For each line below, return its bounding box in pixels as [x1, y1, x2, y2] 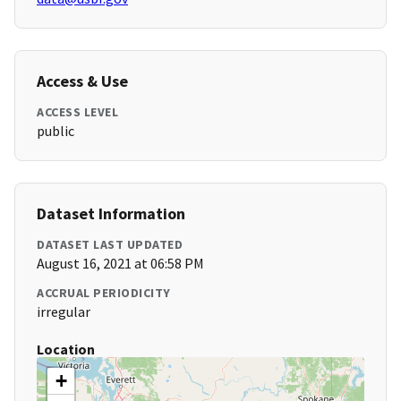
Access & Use [37, 71, 128, 92]
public [37, 122, 74, 141]
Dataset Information [37, 203, 185, 225]
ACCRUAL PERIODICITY [37, 285, 171, 302]
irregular [37, 303, 90, 321]
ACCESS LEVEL [37, 104, 118, 121]
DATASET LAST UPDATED [37, 236, 183, 253]
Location [37, 340, 95, 359]
